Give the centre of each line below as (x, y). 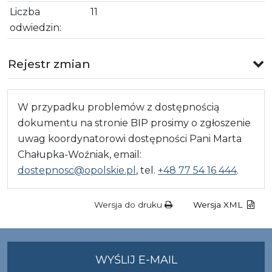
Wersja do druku (129, 205)
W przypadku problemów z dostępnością (118, 107)
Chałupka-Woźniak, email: (80, 154)
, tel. (147, 170)
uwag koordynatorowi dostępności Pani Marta (130, 138)
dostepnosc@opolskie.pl (77, 170)
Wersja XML (219, 205)
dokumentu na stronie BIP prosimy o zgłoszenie (134, 123)
